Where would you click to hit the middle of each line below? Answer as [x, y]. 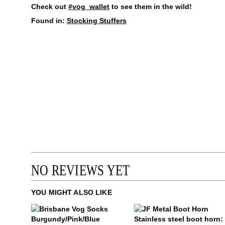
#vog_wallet [89, 7]
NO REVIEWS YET [81, 171]
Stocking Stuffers [97, 21]
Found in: [49, 21]
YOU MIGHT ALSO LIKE [72, 192]
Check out [50, 7]
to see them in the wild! [151, 7]
